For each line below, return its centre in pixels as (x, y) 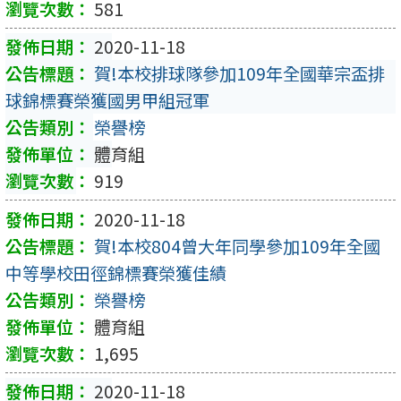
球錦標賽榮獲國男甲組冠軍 (107, 101)
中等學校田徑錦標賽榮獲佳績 (116, 273)
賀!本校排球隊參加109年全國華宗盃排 (239, 74)
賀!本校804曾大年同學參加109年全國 (237, 246)
